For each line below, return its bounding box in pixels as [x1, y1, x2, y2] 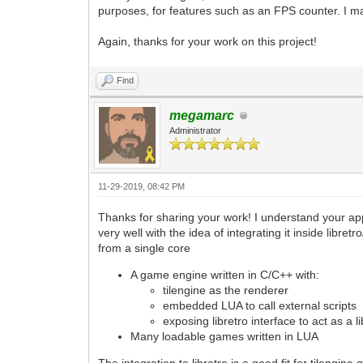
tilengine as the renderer [163, 284, 289, 297]
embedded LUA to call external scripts [163, 299, 357, 312]
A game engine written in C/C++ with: [130, 268, 320, 281]
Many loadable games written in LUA [130, 330, 319, 343]
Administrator [169, 126, 222, 135]
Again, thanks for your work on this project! [98, 35, 318, 48]
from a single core [98, 241, 191, 254]
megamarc [169, 109, 235, 122]
